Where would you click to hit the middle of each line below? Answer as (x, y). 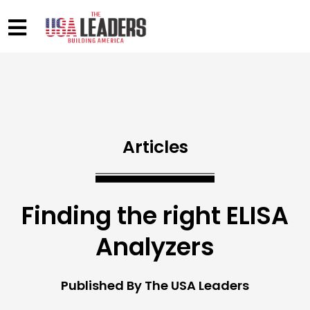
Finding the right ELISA (155, 215)
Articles (155, 147)
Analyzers (155, 246)
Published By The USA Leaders (155, 285)
